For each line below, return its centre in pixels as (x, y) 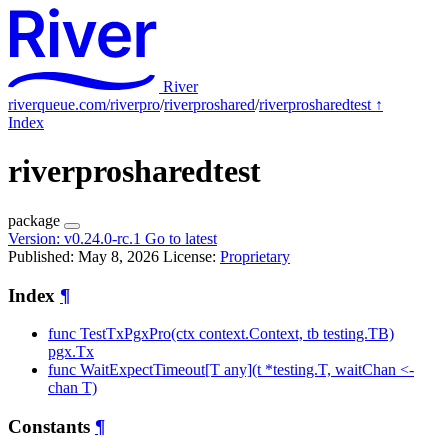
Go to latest (181, 238)
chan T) (72, 388)
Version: (36, 238)
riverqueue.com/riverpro (84, 104)
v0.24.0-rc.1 (104, 238)
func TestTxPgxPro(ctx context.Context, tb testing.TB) (221, 334)
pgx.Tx (71, 352)
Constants (51, 427)
